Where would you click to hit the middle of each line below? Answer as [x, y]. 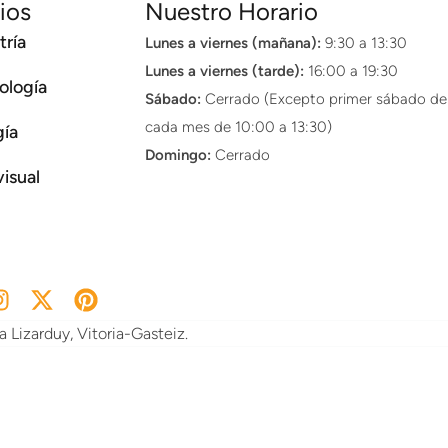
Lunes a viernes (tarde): [225, 71]
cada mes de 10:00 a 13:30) [239, 127]
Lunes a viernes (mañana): [233, 43]
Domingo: [178, 155]
